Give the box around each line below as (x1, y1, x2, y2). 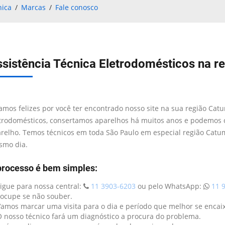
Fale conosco (55, 2, 98, 12)
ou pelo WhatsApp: (135, 181, 203, 191)
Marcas (21, 2, 46, 12)
